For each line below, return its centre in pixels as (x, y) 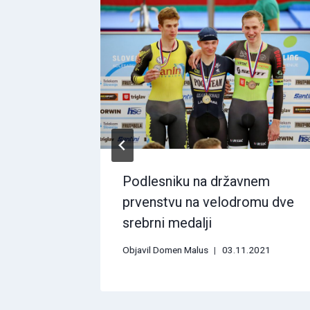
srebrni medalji (167, 223)
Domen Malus (181, 249)
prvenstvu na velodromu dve (208, 202)
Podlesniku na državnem (196, 182)
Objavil (137, 249)
